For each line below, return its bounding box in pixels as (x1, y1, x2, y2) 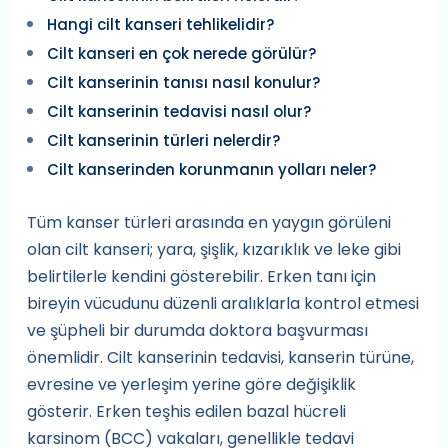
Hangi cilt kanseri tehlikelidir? (47, 14, 274, 36)
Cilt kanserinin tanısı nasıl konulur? (47, 72, 320, 94)
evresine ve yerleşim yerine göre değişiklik (27, 373, 356, 397)
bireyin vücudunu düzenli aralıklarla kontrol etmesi (27, 292, 419, 316)
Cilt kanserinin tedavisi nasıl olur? (47, 101, 311, 123)
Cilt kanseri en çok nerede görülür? (47, 43, 316, 65)
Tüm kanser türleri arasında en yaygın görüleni (27, 211, 391, 235)
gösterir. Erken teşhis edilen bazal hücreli (27, 400, 346, 424)
